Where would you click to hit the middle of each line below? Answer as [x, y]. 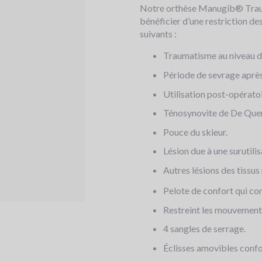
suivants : [158, 34]
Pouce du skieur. [195, 132]
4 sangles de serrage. [204, 229]
